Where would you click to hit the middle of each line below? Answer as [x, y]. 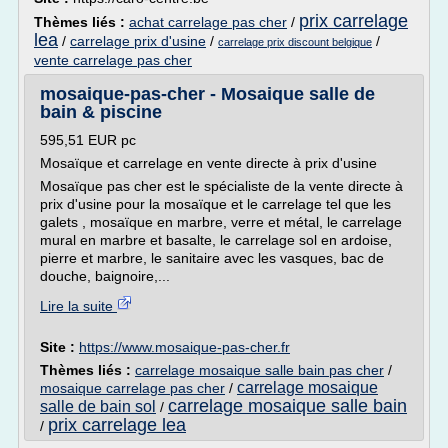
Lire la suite [78, 306]
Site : [59, 347]
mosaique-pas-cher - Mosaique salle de [207, 94]
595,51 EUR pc [88, 140]
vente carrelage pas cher [113, 60]
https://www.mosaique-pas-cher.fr [184, 347]
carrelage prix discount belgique [295, 42]
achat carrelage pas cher [208, 22]
